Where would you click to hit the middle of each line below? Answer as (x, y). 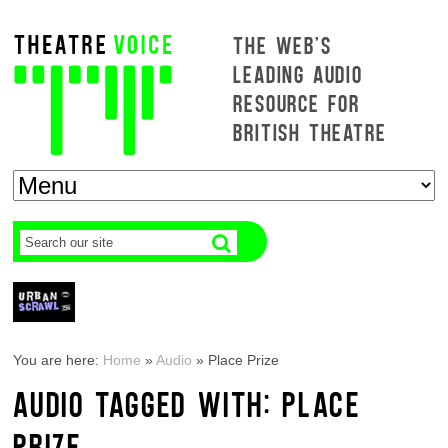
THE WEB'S (282, 44)
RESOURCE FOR (297, 102)
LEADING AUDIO (298, 73)
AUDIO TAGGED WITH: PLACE (187, 403)
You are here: (58, 360)
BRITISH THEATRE (310, 131)
